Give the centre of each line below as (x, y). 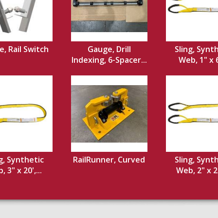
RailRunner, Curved (109, 160)
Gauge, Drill (109, 49)
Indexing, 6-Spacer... (109, 60)
